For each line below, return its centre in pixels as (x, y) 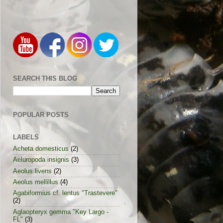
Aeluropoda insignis (41, 160)
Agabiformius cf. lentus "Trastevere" (65, 193)
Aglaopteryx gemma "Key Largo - (61, 212)
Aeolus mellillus (36, 182)
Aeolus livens (32, 171)
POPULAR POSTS (41, 114)
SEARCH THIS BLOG (45, 78)
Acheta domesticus (41, 149)
